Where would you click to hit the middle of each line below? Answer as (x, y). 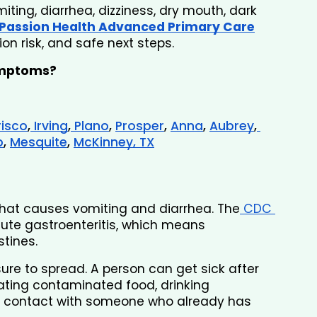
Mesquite (39, 143)
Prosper (140, 126)
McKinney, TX (114, 143)
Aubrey (232, 126)
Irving (49, 126)
